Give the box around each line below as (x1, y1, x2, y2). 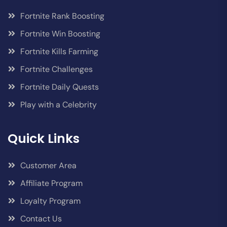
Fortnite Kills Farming (20, 46, 98, 57)
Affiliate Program (20, 177, 83, 188)
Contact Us (20, 213, 62, 224)
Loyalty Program (20, 195, 81, 206)
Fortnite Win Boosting (20, 28, 100, 39)
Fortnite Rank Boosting (20, 10, 104, 21)
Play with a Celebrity (20, 99, 97, 110)
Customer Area (20, 160, 77, 171)
